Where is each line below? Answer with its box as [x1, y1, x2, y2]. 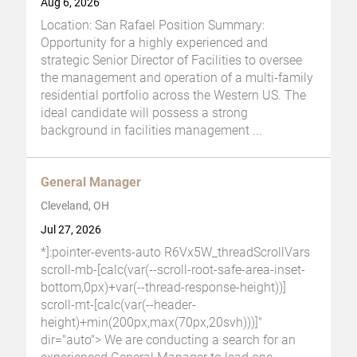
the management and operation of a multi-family [41, 69, 313, 85]
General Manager [41, 174, 141, 190]
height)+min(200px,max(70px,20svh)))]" [41, 314, 262, 330]
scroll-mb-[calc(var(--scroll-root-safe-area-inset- [41, 261, 305, 277]
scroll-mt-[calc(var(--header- [41, 296, 196, 312]
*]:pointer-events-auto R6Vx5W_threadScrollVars [41, 244, 310, 260]
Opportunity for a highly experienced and [41, 34, 268, 50]
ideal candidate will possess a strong [41, 104, 248, 120]
